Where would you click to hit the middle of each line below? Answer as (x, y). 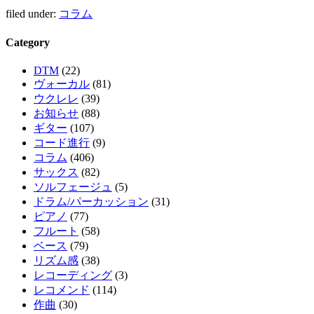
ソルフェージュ (73, 186)
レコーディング (73, 275)
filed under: (32, 14)
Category (28, 43)
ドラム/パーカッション (91, 201)
